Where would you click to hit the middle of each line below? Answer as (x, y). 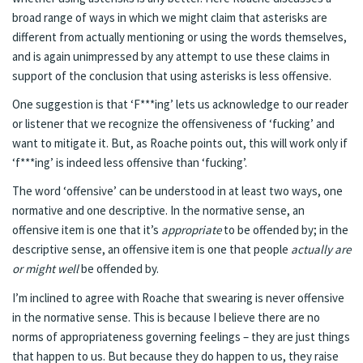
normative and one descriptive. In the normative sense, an (158, 211)
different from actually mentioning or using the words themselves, (179, 36)
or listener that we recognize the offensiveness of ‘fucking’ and (173, 124)
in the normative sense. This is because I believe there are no (166, 317)
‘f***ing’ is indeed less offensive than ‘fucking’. (130, 162)
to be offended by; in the (285, 230)
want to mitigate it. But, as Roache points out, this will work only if (180, 143)
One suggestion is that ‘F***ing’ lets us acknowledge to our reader (180, 104)
